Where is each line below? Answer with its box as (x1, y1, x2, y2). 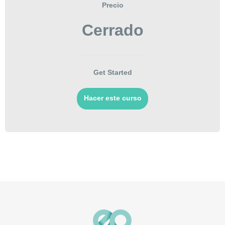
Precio (101, 1, 124, 9)
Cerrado (81, 21, 144, 39)
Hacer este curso (83, 94, 142, 102)
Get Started (93, 69, 132, 76)
